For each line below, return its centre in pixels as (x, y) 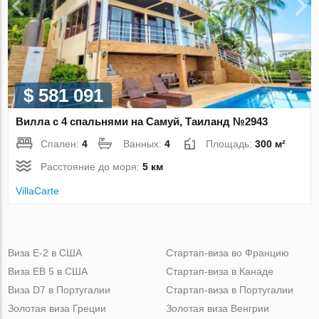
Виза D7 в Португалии (59, 289)
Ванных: (144, 143)
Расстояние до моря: (92, 166)
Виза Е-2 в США (45, 252)
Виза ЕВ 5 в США (48, 271)
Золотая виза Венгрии (217, 308)
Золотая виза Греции (57, 308)
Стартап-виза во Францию (227, 252)
